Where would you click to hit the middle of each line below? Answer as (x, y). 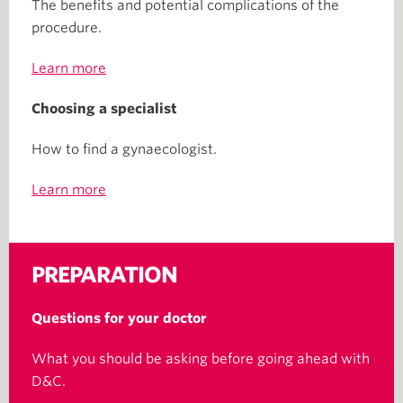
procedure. (67, 28)
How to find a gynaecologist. (124, 149)
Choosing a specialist (104, 109)
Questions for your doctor (119, 318)
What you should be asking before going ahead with (201, 359)
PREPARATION (104, 275)
